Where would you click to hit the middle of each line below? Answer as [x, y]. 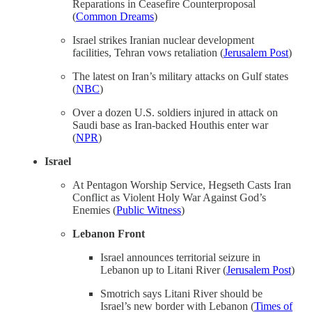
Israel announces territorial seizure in [180, 257]
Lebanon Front [109, 233]
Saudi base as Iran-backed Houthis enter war [170, 125]
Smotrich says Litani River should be [181, 293]
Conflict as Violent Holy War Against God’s [169, 197]
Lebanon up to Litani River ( [163, 270]
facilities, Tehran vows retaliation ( [148, 52]
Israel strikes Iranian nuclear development [163, 40]
